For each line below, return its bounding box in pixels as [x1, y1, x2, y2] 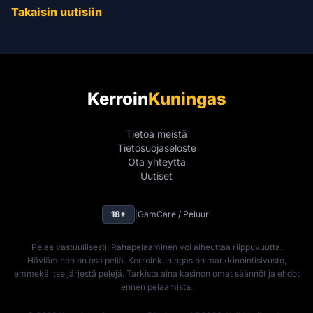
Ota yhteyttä [127, 156, 186, 168]
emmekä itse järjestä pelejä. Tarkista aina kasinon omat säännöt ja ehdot [13, 268, 300, 279]
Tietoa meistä [126, 128, 187, 140]
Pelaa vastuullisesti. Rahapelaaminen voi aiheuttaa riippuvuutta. [31, 242, 282, 252]
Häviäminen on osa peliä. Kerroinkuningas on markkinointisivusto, [27, 255, 286, 265]
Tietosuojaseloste [117, 142, 196, 154]
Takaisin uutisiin [11, 5, 102, 19]
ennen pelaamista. [120, 282, 193, 292]
